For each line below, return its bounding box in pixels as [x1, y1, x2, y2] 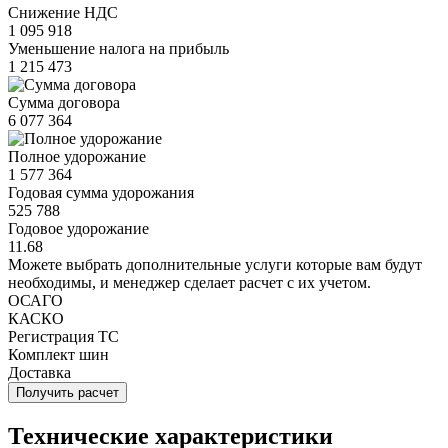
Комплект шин [8, 346, 109, 364]
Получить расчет [16, 385, 119, 401]
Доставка [8, 364, 71, 382]
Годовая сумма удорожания [8, 184, 194, 202]
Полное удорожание [8, 148, 146, 166]
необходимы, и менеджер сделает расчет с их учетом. [8, 274, 371, 292]
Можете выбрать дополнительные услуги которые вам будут [8, 256, 422, 274]
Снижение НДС [8, 4, 118, 22]
